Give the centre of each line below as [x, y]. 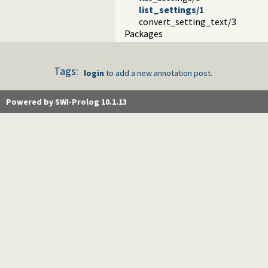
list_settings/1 [171, 10]
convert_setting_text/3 [188, 22]
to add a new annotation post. [158, 73]
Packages [144, 34]
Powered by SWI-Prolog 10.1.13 [66, 102]
